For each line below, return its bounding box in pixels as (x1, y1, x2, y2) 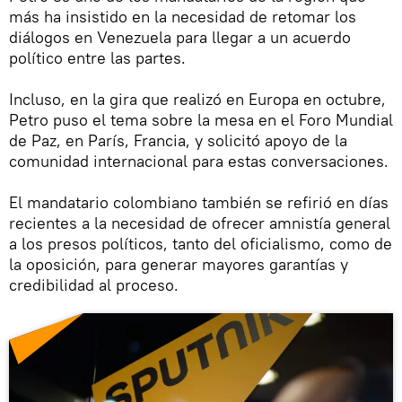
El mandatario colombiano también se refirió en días (9, 192, 389, 214)
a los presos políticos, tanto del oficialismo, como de (9, 233, 392, 255)
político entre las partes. (9, 48, 186, 69)
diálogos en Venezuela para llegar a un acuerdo (9, 27, 351, 48)
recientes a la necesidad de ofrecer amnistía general (9, 213, 390, 234)
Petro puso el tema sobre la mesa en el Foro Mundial (9, 109, 393, 131)
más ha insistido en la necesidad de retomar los (9, 6, 356, 28)
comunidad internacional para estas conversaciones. (9, 151, 389, 172)
